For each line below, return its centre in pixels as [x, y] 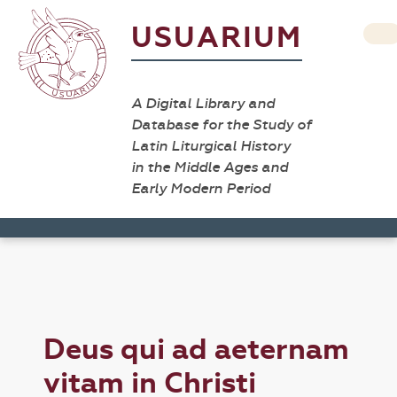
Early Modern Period [201, 188]
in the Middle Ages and [210, 167]
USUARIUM [217, 38]
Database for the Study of [222, 125]
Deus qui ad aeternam [197, 350]
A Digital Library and [203, 103]
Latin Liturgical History [211, 146]
